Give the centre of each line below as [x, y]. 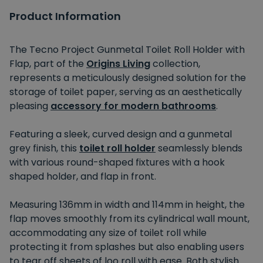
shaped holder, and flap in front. [83, 176]
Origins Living [118, 63]
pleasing [30, 106]
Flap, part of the [48, 63]
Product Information [65, 16]
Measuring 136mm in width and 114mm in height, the [127, 204]
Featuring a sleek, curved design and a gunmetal [121, 134]
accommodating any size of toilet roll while [108, 232]
